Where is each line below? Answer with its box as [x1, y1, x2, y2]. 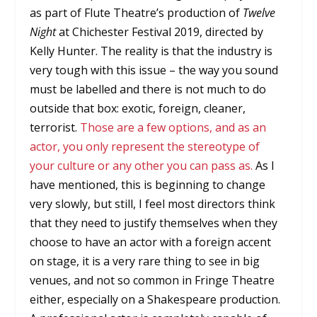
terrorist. [30, 119, 81, 135]
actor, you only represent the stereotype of [30, 138, 260, 154]
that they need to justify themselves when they [30, 214, 278, 231]
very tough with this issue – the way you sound [30, 62, 279, 78]
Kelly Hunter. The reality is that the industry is [30, 42, 273, 59]
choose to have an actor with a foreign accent [30, 234, 272, 250]
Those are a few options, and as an [80, 119, 267, 135]
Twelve [243, 4, 276, 21]
